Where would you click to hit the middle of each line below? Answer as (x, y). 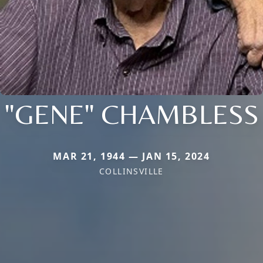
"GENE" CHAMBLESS (131, 114)
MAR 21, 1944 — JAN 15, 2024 (131, 156)
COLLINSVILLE (131, 171)
